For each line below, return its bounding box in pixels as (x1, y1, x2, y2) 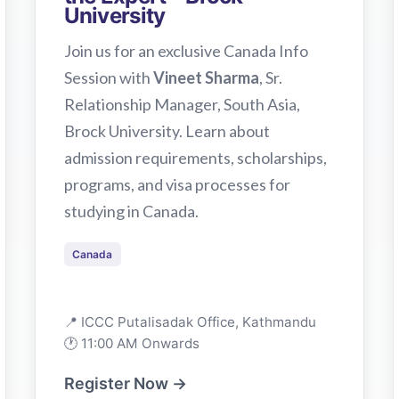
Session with (63, 67, 153, 87)
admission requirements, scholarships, (63, 147, 327, 167)
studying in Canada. (63, 200, 199, 221)
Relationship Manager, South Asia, (63, 94, 300, 114)
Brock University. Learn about (63, 120, 270, 141)
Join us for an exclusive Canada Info (63, 40, 308, 61)
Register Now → (63, 373, 187, 393)
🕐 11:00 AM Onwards (63, 334, 199, 352)
